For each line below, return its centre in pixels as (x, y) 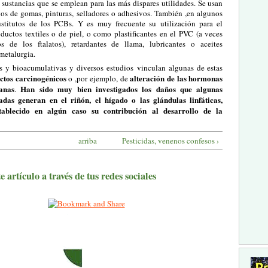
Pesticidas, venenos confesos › (170, 140)
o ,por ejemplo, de (99, 79)
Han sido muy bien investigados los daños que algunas (122, 89)
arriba (87, 140)
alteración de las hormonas (176, 78)
